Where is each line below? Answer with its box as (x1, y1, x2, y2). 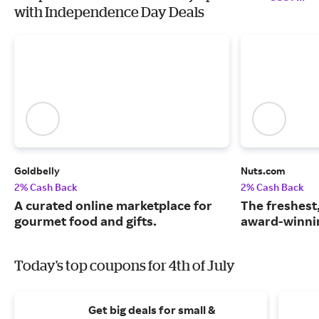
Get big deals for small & (88, 303, 216, 318)
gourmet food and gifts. (14, 213, 157, 229)
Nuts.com (241, 164, 286, 177)
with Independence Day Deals (14, 4, 204, 20)
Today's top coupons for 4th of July (14, 257, 235, 274)
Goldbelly (14, 164, 60, 177)
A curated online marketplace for (14, 197, 212, 214)
